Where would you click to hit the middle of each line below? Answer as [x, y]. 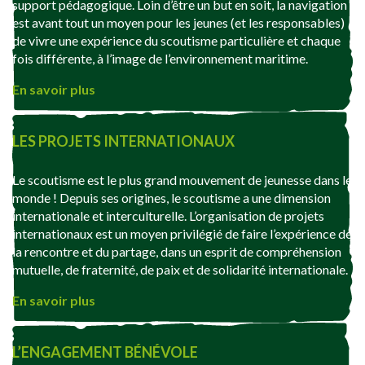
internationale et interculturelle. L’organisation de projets [168, 216]
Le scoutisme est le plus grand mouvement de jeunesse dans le [182, 180]
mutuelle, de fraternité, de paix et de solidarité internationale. [180, 270]
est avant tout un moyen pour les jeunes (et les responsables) [178, 23]
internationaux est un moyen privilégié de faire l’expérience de [182, 234]
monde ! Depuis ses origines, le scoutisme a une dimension [172, 198]
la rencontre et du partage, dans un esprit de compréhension [177, 252]
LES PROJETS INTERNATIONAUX [123, 141]
